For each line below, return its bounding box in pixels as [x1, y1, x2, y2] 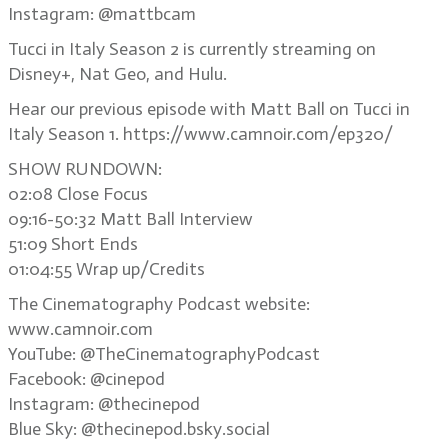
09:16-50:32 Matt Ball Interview [8, 208, 253, 230]
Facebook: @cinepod [8, 368, 165, 390]
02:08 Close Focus [8, 183, 148, 205]
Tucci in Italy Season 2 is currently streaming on [8, 38, 376, 60]
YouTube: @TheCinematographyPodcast [8, 343, 320, 365]
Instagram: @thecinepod [8, 393, 200, 415]
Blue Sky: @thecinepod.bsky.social [8, 418, 270, 440]
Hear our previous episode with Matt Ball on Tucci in [8, 98, 410, 120]
